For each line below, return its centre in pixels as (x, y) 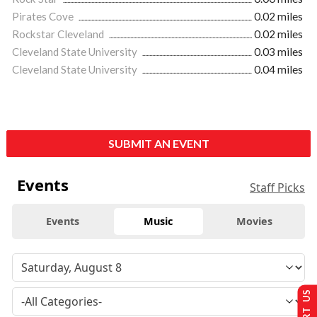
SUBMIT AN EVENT (158, 144)
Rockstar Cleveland (59, 34)
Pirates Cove (44, 17)
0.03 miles (278, 52)
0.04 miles (278, 70)
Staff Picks (277, 188)
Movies (254, 221)
